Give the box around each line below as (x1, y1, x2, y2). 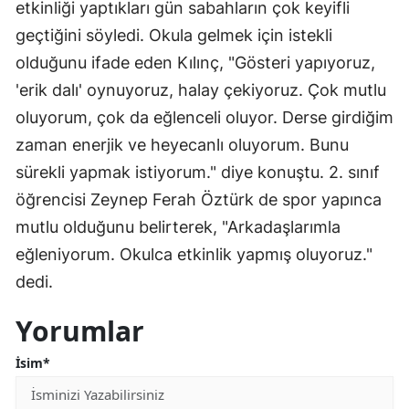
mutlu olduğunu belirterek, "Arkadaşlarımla (16, 217, 341, 237)
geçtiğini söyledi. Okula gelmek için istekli (16, 26, 332, 46)
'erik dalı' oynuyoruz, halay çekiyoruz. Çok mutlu (16, 80, 386, 100)
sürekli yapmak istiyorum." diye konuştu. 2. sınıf (16, 163, 380, 183)
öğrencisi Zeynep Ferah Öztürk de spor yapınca (16, 190, 382, 210)
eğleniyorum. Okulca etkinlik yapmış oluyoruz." (16, 245, 372, 265)
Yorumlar (16, 312, 144, 351)
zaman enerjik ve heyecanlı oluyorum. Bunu (16, 135, 349, 155)
